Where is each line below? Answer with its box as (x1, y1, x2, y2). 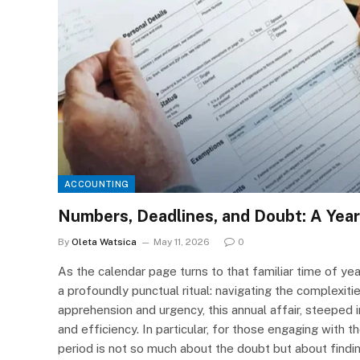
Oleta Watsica (72, 235, 137, 247)
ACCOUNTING (64, 178, 129, 189)
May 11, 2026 (153, 235, 210, 247)
